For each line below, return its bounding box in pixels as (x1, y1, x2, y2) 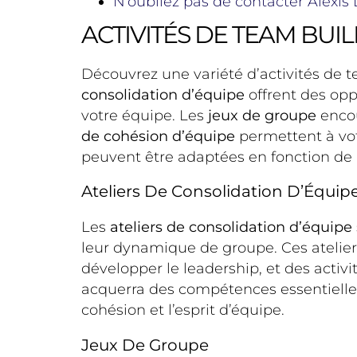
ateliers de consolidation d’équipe (110, 218, 352, 237)
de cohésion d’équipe (81, 127, 235, 145)
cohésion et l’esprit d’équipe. (81, 301, 284, 320)
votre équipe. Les (81, 106, 208, 124)
